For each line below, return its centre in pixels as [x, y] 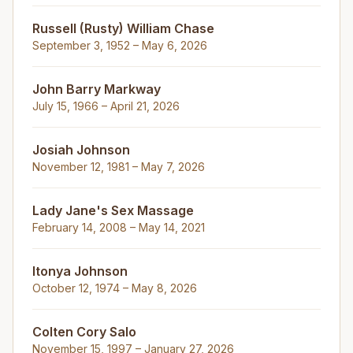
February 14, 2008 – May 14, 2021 [119, 227]
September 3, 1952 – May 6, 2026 [120, 45]
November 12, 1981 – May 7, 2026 [119, 167]
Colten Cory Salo [84, 332]
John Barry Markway [97, 89]
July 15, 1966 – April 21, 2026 [106, 106]
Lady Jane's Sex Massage [113, 210]
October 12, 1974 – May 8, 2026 [115, 288]
